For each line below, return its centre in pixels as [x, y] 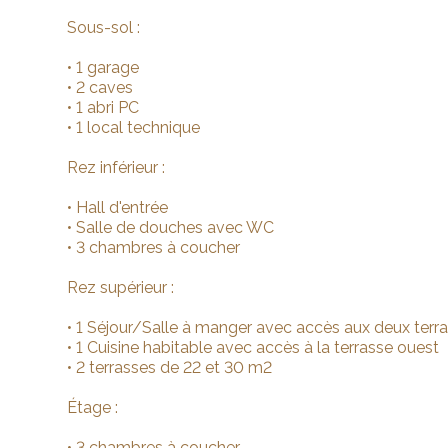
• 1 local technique [134, 127]
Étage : [93, 407]
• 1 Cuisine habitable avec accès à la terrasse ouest [253, 347]
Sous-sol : [104, 27]
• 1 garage [103, 67]
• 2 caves [100, 87]
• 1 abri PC [103, 107]
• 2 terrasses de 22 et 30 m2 [170, 367]
